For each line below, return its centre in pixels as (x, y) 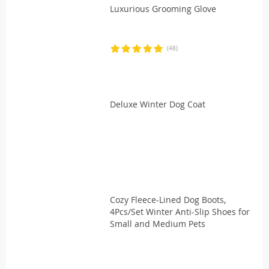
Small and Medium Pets (158, 224)
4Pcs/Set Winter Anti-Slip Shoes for (180, 212)
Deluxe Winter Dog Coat (158, 104)
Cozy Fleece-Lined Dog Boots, (168, 200)
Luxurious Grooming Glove (163, 9)
